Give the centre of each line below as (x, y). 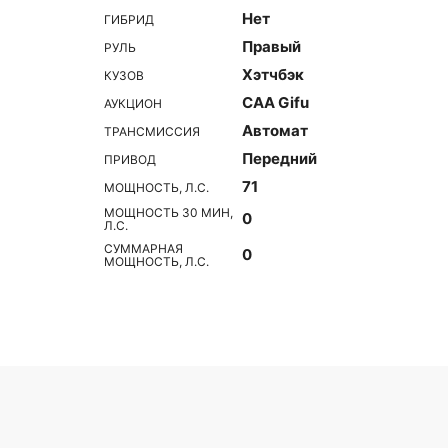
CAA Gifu (275, 102)
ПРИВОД (130, 159)
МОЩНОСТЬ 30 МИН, (168, 212)
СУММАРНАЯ (143, 248)
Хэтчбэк (273, 74)
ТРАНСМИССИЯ (152, 131)
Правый (271, 46)
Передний (279, 158)
